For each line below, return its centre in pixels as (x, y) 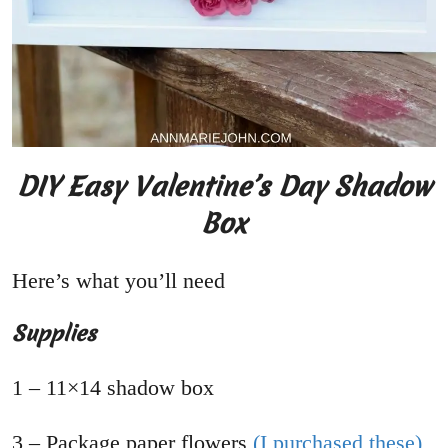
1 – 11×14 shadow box (113, 387)
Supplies (54, 333)
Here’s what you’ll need (118, 280)
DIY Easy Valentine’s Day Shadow (224, 186)
